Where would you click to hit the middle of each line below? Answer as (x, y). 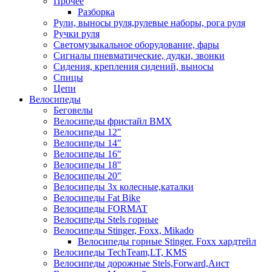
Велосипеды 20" (87, 175)
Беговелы (73, 110)
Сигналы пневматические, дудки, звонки (139, 55)
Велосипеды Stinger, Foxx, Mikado (124, 230)
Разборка (96, 12)
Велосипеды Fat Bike (97, 197)
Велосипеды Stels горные (106, 219)
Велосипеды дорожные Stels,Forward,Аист (141, 263)
